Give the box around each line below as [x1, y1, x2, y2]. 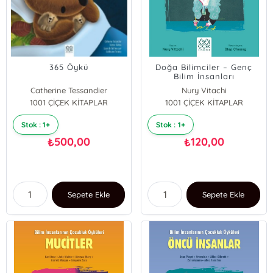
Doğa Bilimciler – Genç [155, 62, 253, 72]
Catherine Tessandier [30, 85, 108, 95]
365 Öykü [49, 62, 89, 72]
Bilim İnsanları [173, 71, 235, 81]
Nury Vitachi [181, 85, 227, 95]
